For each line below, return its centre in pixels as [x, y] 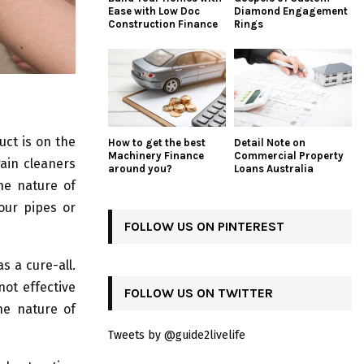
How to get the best [157, 143]
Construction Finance [163, 24]
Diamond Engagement [291, 11]
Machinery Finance [156, 156]
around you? [140, 169]
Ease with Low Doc [154, 11]
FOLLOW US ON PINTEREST [204, 227]
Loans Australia [274, 169]
